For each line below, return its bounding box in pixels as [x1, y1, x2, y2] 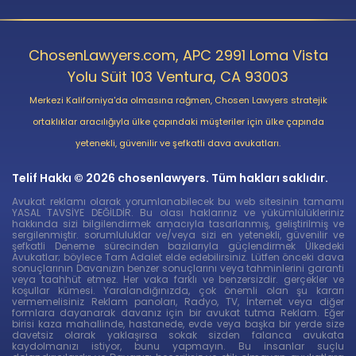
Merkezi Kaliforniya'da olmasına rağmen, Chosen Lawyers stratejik [29, 93, 327, 106]
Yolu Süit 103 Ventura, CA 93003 [68, 66, 288, 87]
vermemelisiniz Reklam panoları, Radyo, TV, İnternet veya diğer [12, 294, 344, 308]
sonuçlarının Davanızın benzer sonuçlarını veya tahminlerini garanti [12, 261, 344, 275]
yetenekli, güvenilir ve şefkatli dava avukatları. [75, 136, 281, 149]
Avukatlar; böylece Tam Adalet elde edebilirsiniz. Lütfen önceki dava [12, 250, 344, 264]
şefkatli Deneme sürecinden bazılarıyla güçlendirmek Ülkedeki [12, 238, 344, 253]
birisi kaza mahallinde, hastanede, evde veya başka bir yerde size [12, 316, 344, 331]
